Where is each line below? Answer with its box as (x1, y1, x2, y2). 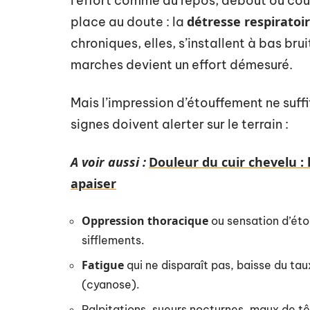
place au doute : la (71, 14, 187, 30)
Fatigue (82, 257, 124, 273)
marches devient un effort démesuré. (71, 57, 293, 73)
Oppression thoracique (82, 213, 208, 228)
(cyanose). (82, 277, 140, 291)
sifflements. (82, 233, 145, 247)
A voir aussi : (71, 154, 146, 170)
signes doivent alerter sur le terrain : (71, 116, 289, 132)
